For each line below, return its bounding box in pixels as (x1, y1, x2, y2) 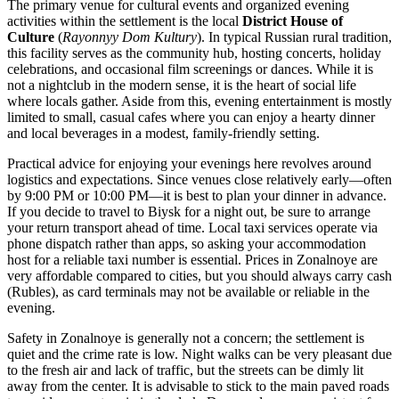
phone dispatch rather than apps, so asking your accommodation (7, 235, 366, 251)
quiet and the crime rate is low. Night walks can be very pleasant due (7, 346, 392, 362)
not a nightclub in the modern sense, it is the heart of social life (7, 77, 356, 93)
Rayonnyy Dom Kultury (62, 28, 197, 45)
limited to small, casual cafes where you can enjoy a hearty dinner (7, 109, 375, 125)
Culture (7, 28, 54, 45)
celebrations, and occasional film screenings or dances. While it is (7, 61, 373, 77)
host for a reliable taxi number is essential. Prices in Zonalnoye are (7, 251, 378, 267)
